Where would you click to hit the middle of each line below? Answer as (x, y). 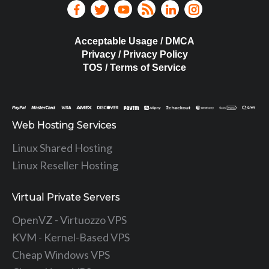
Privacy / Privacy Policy (134, 54)
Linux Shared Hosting (62, 147)
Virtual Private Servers (66, 197)
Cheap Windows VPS (61, 254)
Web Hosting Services (64, 125)
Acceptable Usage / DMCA (134, 41)
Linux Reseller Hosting (65, 165)
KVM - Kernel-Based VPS (71, 237)
